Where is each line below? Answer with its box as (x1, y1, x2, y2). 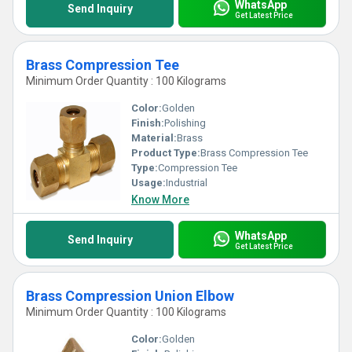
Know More (131, 193, 189, 206)
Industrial (166, 177, 207, 189)
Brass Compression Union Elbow (26, 288, 234, 304)
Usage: (131, 177, 166, 189)
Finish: (131, 117, 164, 129)
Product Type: (131, 147, 200, 159)
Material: (131, 132, 177, 144)
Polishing (164, 117, 206, 129)
